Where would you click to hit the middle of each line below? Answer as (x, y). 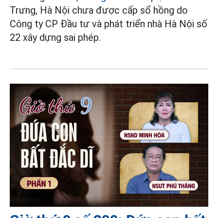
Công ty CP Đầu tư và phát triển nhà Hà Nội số (109, 24)
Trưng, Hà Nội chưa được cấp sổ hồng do (99, 10)
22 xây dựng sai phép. (55, 38)
